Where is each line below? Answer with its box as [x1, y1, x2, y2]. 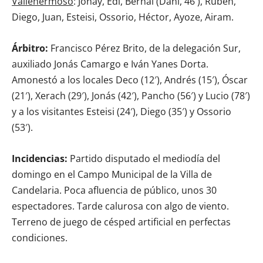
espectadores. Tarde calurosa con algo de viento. [12, 200, 229, 213]
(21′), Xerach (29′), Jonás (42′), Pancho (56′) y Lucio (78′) [12, 89, 250, 102]
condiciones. [12, 231, 68, 244]
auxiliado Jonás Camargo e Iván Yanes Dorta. [12, 58, 208, 70]
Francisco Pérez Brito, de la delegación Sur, [48, 42, 241, 55]
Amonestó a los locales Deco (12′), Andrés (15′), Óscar [12, 73, 248, 86]
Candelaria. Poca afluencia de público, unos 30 [12, 184, 217, 197]
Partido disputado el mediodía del [68, 152, 220, 165]
